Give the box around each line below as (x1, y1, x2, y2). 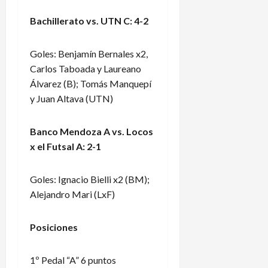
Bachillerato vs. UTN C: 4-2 (30, 14, 148, 26)
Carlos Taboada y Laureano (30, 62, 141, 74)
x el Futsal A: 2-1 (30, 140, 101, 152)
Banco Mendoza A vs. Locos (30, 125, 153, 137)
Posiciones (30, 221, 78, 233)
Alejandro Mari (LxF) (30, 188, 115, 200)
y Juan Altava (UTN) (30, 92, 113, 104)
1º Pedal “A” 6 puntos (30, 254, 116, 266)
